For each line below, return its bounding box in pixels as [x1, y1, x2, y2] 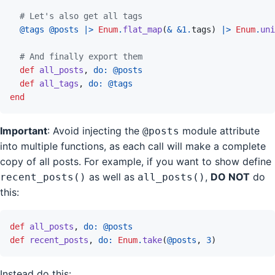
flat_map [123, 25, 162, 35]
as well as [86, 171, 137, 184]
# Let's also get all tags [20, 11, 142, 21]
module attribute [179, 125, 260, 137]
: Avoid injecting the [47, 125, 142, 137]
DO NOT [211, 171, 250, 184]
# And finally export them [20, 52, 142, 62]
